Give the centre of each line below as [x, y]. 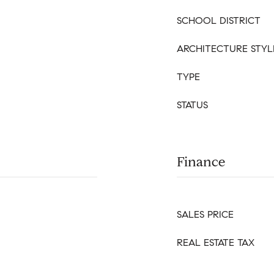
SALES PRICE [205, 214]
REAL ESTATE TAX [216, 243]
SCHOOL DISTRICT [219, 20]
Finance [201, 162]
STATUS [192, 105]
